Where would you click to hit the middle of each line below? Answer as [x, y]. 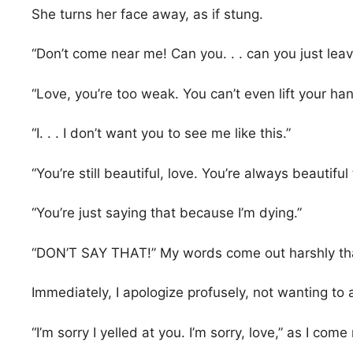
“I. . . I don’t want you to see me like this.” [161, 134]
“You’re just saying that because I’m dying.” [167, 213]
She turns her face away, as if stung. [147, 14]
